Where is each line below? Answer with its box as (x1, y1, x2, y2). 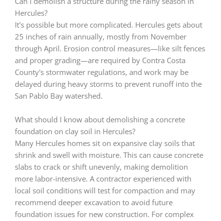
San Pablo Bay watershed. (15, 91, 103, 101)
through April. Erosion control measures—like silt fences (15, 43, 205, 54)
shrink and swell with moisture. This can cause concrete (15, 149, 203, 160)
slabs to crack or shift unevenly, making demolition (15, 161, 188, 172)
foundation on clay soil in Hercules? (15, 126, 135, 136)
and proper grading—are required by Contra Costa (15, 55, 185, 66)
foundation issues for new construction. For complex (15, 209, 194, 219)
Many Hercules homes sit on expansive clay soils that (15, 138, 195, 148)
